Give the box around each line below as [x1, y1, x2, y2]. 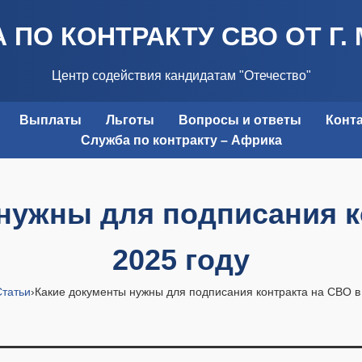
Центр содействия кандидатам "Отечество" [51, 69, 311, 82]
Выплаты [19, 113, 82, 127]
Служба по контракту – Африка [80, 133, 282, 147]
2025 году [112, 243, 250, 276]
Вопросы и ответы [178, 113, 301, 127]
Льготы [105, 113, 154, 127]
